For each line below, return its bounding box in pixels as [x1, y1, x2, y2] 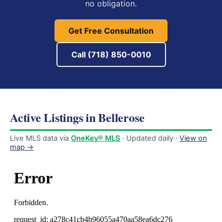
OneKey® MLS [71, 134, 120, 143]
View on [179, 134, 207, 143]
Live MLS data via [10, 134, 71, 143]
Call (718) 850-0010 [71, 50, 151, 59]
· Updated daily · [120, 134, 179, 143]
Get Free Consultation [68, 26, 154, 36]
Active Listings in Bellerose [10, 109, 145, 126]
